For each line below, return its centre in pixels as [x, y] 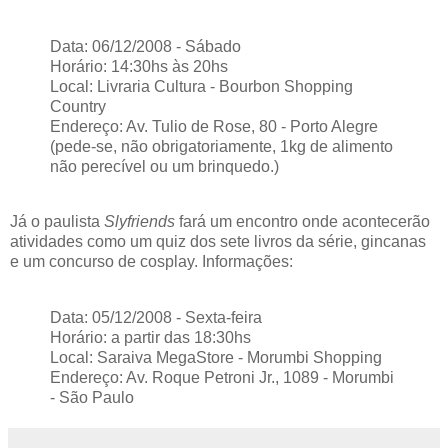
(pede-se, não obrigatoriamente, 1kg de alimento [221, 146]
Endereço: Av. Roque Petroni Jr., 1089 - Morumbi [222, 378]
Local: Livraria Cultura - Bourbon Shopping [201, 86]
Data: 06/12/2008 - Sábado [145, 46]
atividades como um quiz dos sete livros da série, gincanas [218, 242]
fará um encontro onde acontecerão [302, 222]
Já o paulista [57, 222]
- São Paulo [92, 398]
